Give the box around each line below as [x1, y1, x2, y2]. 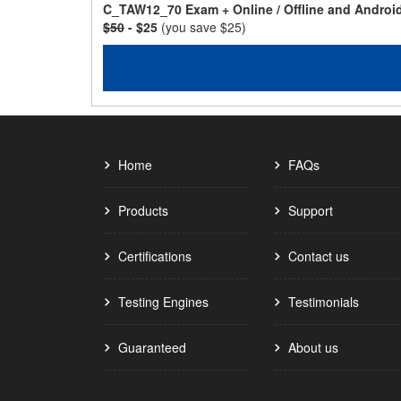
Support [288, 201, 333, 219]
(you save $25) [161, 18, 246, 36]
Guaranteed [118, 338, 186, 356]
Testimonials [288, 293, 359, 311]
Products [118, 201, 168, 219]
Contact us [288, 247, 349, 265]
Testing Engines [118, 293, 209, 311]
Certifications [118, 247, 192, 265]
